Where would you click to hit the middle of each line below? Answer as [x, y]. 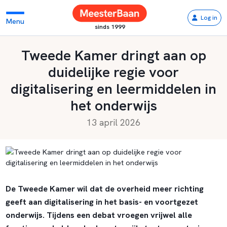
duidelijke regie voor [113, 72]
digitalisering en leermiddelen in [113, 89]
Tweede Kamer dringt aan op [113, 55]
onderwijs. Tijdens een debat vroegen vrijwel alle [99, 215]
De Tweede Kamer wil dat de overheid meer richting [104, 189]
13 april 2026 [113, 123]
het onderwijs [113, 105]
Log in [209, 18]
